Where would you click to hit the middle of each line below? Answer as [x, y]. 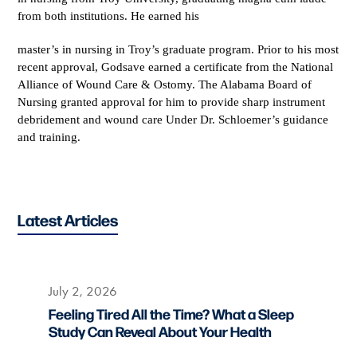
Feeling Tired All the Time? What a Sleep [171, 314]
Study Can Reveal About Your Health [160, 331]
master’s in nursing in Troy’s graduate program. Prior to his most [178, 49]
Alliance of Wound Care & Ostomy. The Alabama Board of [165, 84]
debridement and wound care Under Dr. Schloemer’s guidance [173, 120]
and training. [49, 137]
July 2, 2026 [82, 291]
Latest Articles [68, 220]
